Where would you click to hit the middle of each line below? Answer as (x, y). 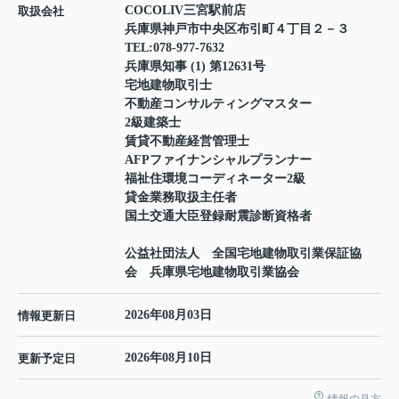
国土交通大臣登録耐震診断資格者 (218, 216)
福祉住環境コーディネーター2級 (215, 178)
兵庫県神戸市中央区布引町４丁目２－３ (239, 28)
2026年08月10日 (168, 357)
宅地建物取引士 (168, 85)
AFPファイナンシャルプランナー (218, 159)
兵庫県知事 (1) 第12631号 (195, 66)
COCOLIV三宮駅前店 (185, 10)
